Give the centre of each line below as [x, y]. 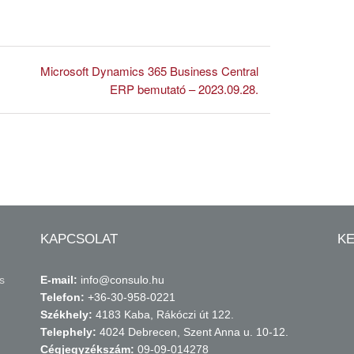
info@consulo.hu [122, 280]
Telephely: [70, 332]
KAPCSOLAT [79, 239]
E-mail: [60, 280]
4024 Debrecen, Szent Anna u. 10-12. [194, 332]
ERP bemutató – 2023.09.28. [184, 89]
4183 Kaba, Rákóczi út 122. [164, 315]
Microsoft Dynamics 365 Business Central [149, 71]
